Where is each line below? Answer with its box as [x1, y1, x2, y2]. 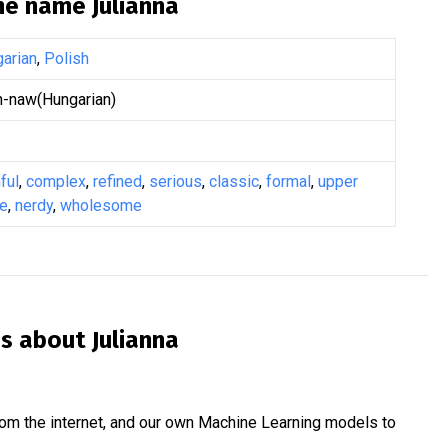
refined [93, 172, 142, 191]
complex [26, 172, 86, 191]
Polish [44, 49, 89, 68]
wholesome [60, 196, 142, 215]
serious [149, 172, 202, 191]
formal [266, 172, 311, 191]
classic [209, 172, 259, 191]
